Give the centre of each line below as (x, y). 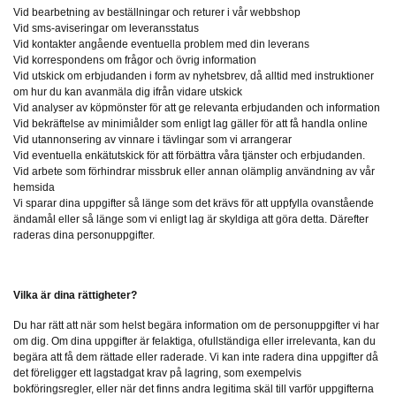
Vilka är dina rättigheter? (75, 296)
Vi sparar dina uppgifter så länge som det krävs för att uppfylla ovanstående (194, 204)
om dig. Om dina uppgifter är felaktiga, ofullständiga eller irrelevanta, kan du (194, 342)
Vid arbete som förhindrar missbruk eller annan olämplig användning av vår (194, 172)
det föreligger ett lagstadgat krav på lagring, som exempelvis (157, 373)
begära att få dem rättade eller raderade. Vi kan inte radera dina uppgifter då (196, 358)
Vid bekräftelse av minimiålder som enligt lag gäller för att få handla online (190, 124)
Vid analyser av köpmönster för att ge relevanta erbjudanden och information (197, 108)
